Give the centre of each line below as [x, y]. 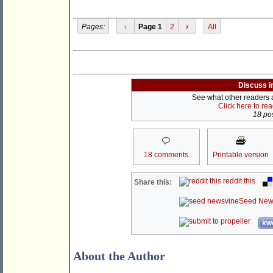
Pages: [93, 27]
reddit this [239, 181]
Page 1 [150, 27]
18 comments [166, 155]
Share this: [153, 183]
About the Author [119, 256]
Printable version [240, 155]
